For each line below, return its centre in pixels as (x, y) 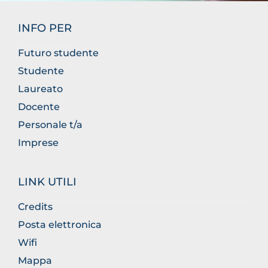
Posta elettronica (60, 225)
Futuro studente (58, 53)
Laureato (40, 89)
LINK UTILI (47, 182)
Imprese (38, 143)
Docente (39, 107)
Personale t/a (50, 125)
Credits (35, 207)
